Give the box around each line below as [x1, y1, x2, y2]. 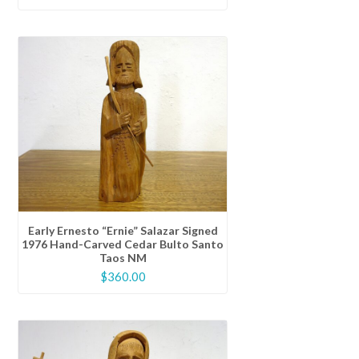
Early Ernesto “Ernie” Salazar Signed [27, 224, 218, 238]
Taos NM [99, 251, 147, 265]
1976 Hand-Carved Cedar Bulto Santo [22, 237, 224, 252]
